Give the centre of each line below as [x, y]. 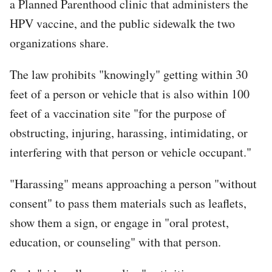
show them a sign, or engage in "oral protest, [119, 222]
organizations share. [59, 42]
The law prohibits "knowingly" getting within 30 [129, 74]
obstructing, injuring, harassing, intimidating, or [129, 132]
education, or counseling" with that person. [117, 242]
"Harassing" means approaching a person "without [133, 183]
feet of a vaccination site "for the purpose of [118, 113]
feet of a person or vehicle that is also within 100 [130, 93]
